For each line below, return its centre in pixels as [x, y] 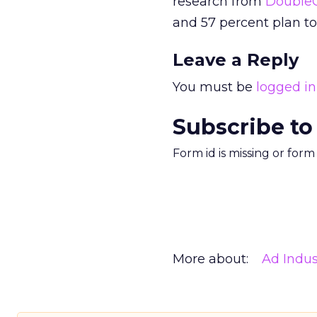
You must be [214, 87]
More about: [211, 259]
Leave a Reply [236, 60]
